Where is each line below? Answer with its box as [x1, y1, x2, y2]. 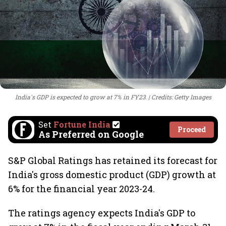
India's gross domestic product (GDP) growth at [8, 168, 216, 181]
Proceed [178, 125, 206, 134]
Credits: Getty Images [151, 93, 211, 101]
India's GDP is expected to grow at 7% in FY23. [15, 93, 147, 101]
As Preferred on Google [38, 128, 144, 140]
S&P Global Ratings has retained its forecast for [8, 154, 217, 166]
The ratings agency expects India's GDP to [8, 207, 195, 219]
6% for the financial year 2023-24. [8, 183, 155, 195]
